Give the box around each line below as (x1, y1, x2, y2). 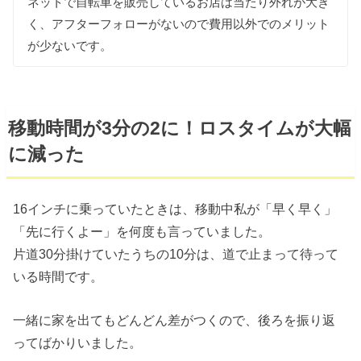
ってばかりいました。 (13, 335, 143, 351)
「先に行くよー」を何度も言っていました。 (13, 223, 272, 239)
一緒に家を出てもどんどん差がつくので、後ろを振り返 (13, 313, 336, 328)
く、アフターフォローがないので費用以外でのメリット (27, 16, 330, 31)
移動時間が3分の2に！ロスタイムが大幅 (8, 118, 352, 139)
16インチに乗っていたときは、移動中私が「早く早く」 (13, 201, 338, 216)
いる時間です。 (13, 268, 104, 284)
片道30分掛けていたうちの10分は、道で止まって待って (13, 246, 339, 261)
